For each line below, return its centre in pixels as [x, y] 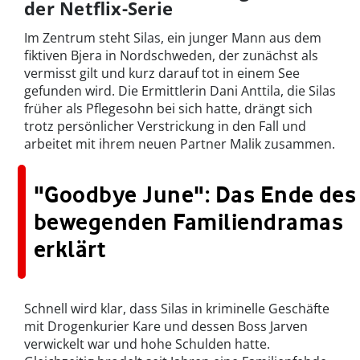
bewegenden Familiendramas [189, 222]
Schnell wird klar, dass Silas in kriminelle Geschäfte [177, 309]
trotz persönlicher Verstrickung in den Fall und [165, 127]
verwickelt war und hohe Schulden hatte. [147, 344]
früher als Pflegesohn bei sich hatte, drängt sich [168, 109]
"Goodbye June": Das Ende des [195, 195]
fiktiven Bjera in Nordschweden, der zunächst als [171, 56]
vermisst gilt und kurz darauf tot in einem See [162, 74]
